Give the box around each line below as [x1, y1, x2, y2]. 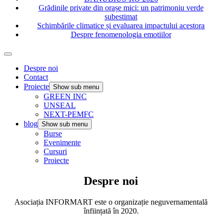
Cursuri [44, 147, 67, 156]
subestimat [105, 12, 137, 21]
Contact [24, 72, 48, 81]
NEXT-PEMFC [44, 110, 94, 118]
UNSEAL [44, 101, 76, 110]
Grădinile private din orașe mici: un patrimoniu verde [38, 3, 204, 12]
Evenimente [44, 138, 81, 147]
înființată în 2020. [83, 207, 139, 216]
